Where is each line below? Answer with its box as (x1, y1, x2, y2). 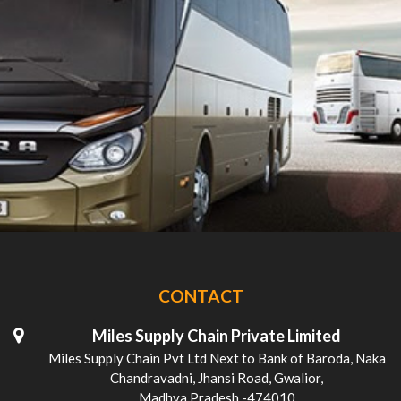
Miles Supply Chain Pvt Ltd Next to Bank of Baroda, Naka (47, 349, 386, 366)
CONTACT (158, 285, 243, 306)
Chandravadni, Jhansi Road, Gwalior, (110, 369, 324, 386)
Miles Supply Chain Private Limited (92, 325, 342, 346)
